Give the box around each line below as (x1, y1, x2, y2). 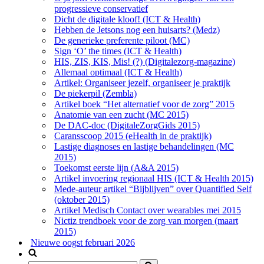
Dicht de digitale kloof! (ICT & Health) (54, 14, 200, 24)
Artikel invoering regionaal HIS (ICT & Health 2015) (54, 173, 253, 183)
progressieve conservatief (54, 4, 148, 14)
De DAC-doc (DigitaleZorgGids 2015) (54, 120, 200, 130)
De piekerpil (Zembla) (54, 88, 137, 98)
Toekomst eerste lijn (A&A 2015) (54, 163, 179, 173)
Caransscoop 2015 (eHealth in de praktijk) (54, 131, 212, 141)
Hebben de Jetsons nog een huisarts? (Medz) (54, 25, 220, 35)
